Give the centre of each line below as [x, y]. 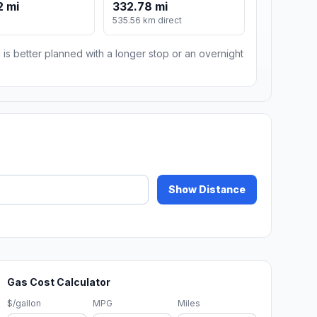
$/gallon [24, 304]
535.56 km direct [148, 21]
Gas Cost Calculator [59, 282]
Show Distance [207, 190]
